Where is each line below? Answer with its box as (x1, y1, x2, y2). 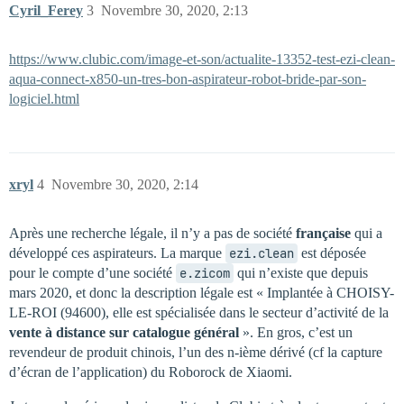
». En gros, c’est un (239, 325, 353, 341)
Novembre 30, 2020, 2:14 (51, 177, 198, 193)
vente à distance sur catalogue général (9, 325, 239, 341)
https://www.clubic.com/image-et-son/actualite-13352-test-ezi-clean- (9, 51, 395, 68)
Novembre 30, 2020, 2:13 (101, 3, 248, 19)
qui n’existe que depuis (234, 265, 368, 281)
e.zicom (179, 265, 230, 282)
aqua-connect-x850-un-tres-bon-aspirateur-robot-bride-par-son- (9, 71, 366, 87)
